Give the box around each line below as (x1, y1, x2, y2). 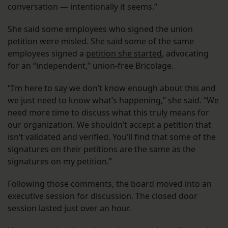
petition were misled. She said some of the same (8, 36, 194, 47)
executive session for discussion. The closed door (8, 190, 197, 202)
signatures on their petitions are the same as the (8, 144, 195, 155)
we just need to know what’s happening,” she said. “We (8, 95, 219, 106)
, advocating (162, 48, 209, 60)
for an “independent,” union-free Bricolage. (8, 60, 174, 72)
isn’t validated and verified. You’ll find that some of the (8, 131, 216, 143)
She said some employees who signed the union (8, 23, 193, 35)
